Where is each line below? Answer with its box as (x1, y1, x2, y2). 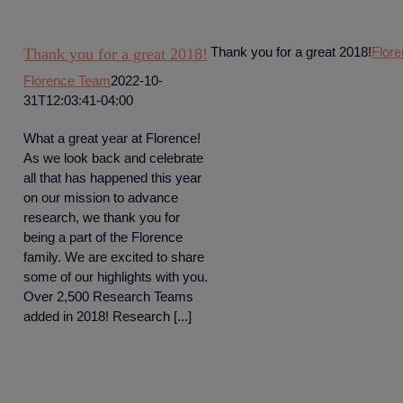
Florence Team (23, 73, 111, 88)
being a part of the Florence (23, 229, 183, 245)
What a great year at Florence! (23, 130, 201, 146)
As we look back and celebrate (23, 150, 203, 166)
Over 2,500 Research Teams (23, 289, 193, 304)
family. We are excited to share (23, 249, 204, 264)
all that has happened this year (23, 170, 201, 185)
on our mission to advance (23, 190, 178, 205)
